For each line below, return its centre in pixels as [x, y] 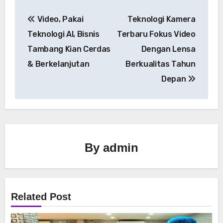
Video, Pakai [59, 19]
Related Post [41, 196]
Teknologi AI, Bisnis [63, 34]
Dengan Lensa [168, 49]
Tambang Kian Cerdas [69, 49]
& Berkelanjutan [58, 64]
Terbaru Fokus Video [156, 34]
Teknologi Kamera [161, 19]
